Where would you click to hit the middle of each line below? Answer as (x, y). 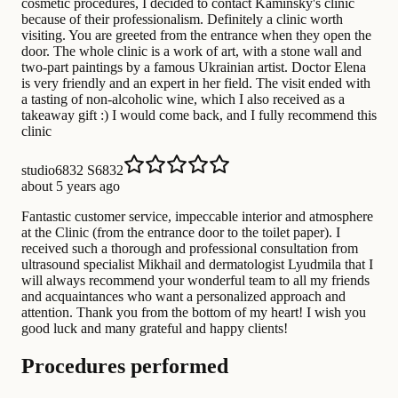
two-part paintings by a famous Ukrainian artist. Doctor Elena (194, 68)
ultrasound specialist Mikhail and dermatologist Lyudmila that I (197, 265)
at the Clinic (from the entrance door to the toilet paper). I (181, 233)
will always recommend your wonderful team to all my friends (195, 281)
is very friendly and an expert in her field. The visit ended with (196, 84)
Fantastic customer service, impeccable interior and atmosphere (197, 217)
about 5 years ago (71, 187)
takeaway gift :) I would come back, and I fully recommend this (199, 115)
